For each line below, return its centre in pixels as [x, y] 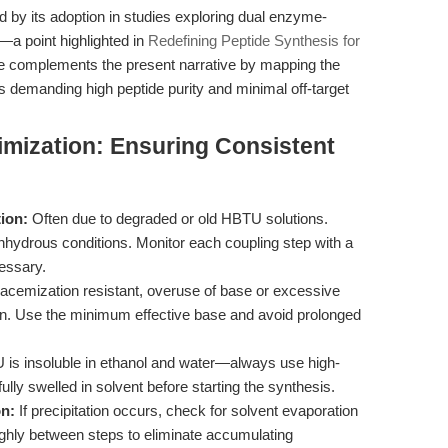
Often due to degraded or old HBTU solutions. [178, 218]
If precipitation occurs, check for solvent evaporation [186, 410]
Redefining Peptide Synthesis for [254, 40]
